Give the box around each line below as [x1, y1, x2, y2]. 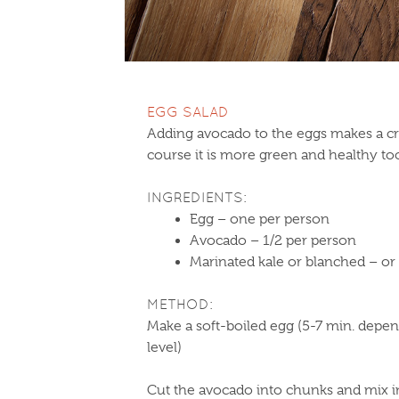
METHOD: [147, 296, 213, 313]
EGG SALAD [147, 103, 229, 120]
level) [147, 339, 182, 355]
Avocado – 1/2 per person [190, 232, 356, 248]
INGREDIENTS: [147, 189, 247, 206]
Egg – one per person [190, 211, 330, 227]
